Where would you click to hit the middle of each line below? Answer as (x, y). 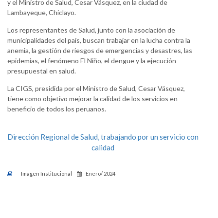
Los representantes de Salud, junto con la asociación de (91, 30)
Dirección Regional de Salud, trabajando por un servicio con (103, 137)
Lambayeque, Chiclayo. (42, 12)
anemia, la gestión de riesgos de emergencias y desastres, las (100, 50)
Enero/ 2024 (100, 173)
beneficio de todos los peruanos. (57, 109)
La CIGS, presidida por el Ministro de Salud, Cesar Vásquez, (96, 88)
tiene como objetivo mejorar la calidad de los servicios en (92, 99)
